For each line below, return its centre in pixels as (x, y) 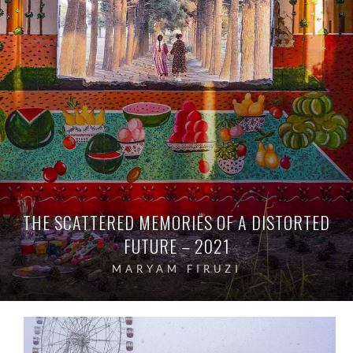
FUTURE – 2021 (176, 246)
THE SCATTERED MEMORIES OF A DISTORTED (176, 222)
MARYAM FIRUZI (176, 269)
